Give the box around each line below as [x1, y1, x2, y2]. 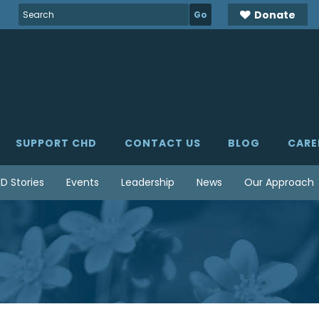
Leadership [121, 175, 174, 189]
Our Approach [244, 175, 314, 189]
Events [66, 175, 99, 189]
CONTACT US [124, 136, 201, 150]
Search [18, 3, 53, 17]
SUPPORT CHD [16, 136, 97, 150]
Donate [253, 7, 296, 22]
